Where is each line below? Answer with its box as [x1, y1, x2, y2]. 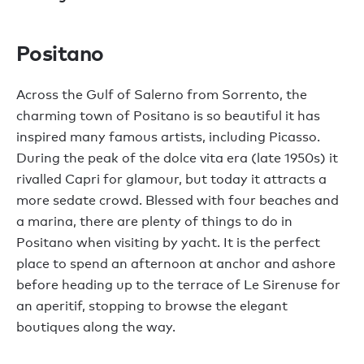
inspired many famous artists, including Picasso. [16, 128, 320, 145]
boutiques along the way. [16, 318, 175, 335]
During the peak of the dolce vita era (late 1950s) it [16, 149, 338, 166]
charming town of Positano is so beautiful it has [16, 107, 320, 123]
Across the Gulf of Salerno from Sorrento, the [16, 86, 307, 102]
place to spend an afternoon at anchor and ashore [16, 255, 336, 271]
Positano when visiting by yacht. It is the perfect [16, 234, 320, 250]
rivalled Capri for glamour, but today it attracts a [16, 171, 327, 187]
